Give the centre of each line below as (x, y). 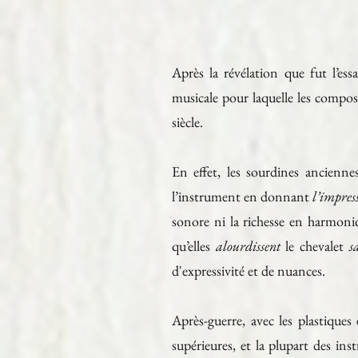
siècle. (187, 121)
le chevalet (314, 245)
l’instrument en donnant (243, 196)
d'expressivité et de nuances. (249, 270)
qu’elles (194, 245)
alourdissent (248, 245)
